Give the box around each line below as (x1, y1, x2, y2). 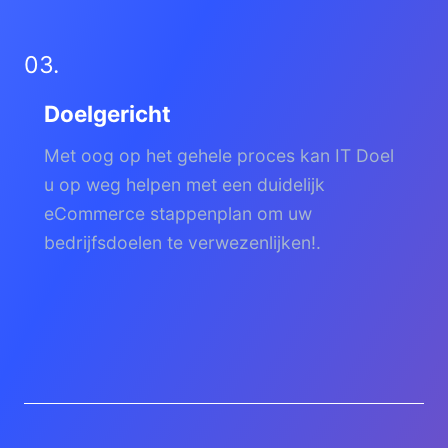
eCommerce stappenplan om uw (44, 203, 312, 225)
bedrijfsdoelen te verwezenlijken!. (44, 232, 321, 254)
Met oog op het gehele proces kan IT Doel (44, 145, 394, 167)
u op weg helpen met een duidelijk (44, 174, 325, 196)
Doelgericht (44, 100, 171, 128)
